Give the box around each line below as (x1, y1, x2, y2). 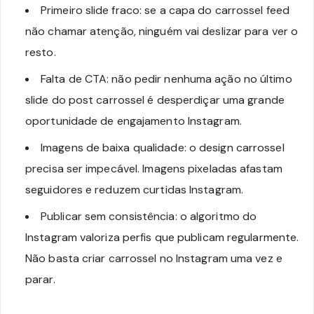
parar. (25, 271, 55, 287)
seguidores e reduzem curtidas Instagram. (25, 182, 244, 197)
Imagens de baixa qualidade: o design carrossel (41, 139, 285, 155)
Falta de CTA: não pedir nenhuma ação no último (41, 71, 292, 86)
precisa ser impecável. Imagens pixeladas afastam (25, 161, 282, 176)
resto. (25, 44, 56, 60)
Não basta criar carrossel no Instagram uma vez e (25, 250, 282, 266)
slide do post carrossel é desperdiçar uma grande (25, 92, 285, 107)
